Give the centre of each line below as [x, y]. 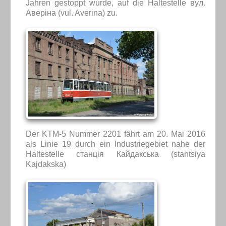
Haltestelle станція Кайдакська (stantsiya [116, 154]
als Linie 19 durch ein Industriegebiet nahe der [116, 144]
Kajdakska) [46, 164]
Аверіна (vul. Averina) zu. [71, 13]
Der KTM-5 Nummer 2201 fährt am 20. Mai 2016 [116, 134]
